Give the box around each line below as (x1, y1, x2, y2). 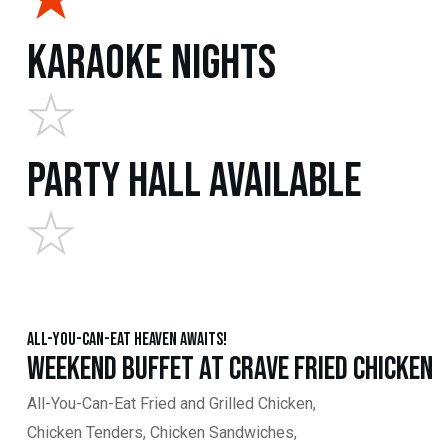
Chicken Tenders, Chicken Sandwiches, (27, 423, 297, 442)
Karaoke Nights (27, 35, 276, 92)
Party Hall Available (27, 153, 362, 210)
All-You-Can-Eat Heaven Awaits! (27, 329, 227, 350)
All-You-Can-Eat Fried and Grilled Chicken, (27, 394, 316, 413)
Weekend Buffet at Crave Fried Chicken (27, 350, 433, 389)
